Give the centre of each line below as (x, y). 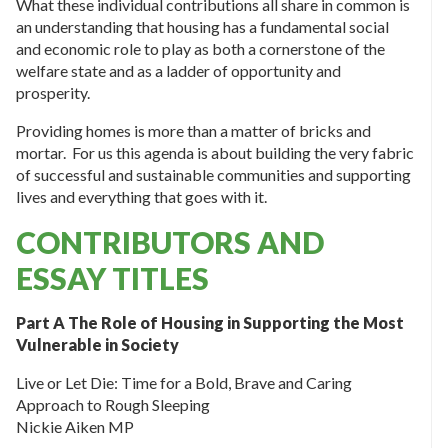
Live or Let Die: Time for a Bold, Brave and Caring (184, 383)
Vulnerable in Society (99, 345)
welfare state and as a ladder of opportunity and (178, 71)
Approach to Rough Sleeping (113, 405)
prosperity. (53, 93)
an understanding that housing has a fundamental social (202, 27)
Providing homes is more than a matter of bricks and (193, 131)
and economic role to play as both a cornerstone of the (200, 49)
